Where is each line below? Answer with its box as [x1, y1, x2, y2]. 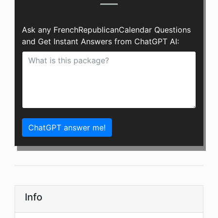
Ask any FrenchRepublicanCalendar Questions [22, 25, 191, 35]
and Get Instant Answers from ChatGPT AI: [22, 36, 179, 47]
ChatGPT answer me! [28, 123, 106, 133]
